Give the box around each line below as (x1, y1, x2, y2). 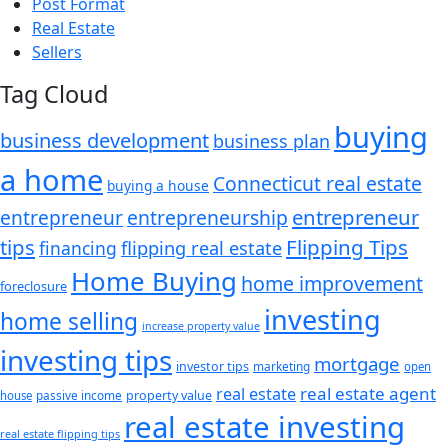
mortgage (314, 350, 400, 376)
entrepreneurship (127, 203, 288, 231)
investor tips (176, 357, 249, 375)
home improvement (241, 269, 423, 297)
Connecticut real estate (213, 169, 422, 197)
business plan (213, 128, 330, 153)
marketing (253, 357, 310, 374)
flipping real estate (121, 235, 282, 260)
